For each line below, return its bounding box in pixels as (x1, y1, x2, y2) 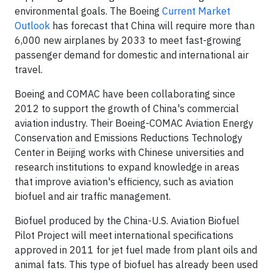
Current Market (162, 5, 230, 17)
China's (153, 102, 185, 115)
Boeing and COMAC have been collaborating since (15, 88, 235, 100)
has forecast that (50, 19, 131, 32)
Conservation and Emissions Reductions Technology (15, 132, 243, 144)
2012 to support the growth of (15, 102, 153, 115)
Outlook (15, 19, 50, 32)
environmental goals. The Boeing (15, 5, 162, 17)
